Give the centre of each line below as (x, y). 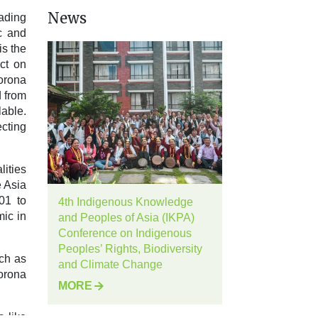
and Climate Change (110, 265)
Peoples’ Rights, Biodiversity (130, 249)
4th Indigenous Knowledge (126, 202)
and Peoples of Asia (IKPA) (126, 218)
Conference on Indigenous (125, 234)
